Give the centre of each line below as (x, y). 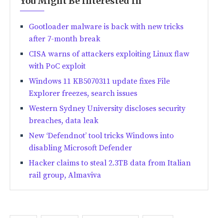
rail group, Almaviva (65, 175)
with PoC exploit (57, 66)
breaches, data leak (64, 121)
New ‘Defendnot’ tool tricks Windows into (101, 136)
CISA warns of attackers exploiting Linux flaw (109, 54)
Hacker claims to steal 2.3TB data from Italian (110, 163)
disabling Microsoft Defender (80, 148)
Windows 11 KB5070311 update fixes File (99, 82)
